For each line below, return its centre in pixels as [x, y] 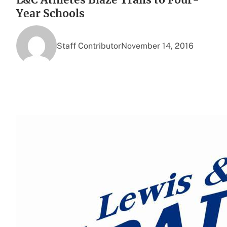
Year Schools [50, 14]
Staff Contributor [89, 46]
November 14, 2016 [157, 46]
